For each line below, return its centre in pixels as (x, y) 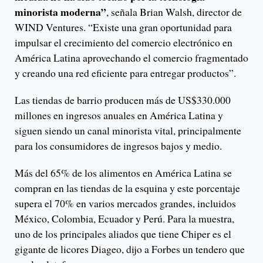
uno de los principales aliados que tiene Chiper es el (123, 234)
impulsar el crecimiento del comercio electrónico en (124, 43)
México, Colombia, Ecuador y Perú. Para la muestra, (124, 219)
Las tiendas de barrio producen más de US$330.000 (123, 100)
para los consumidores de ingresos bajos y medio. (118, 146)
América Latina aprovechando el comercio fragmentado (131, 58)
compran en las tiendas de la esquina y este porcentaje (127, 188)
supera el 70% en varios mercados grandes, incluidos (125, 203)
